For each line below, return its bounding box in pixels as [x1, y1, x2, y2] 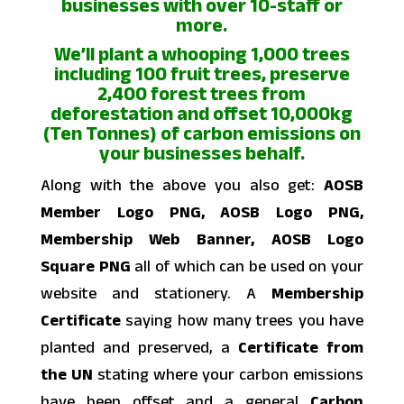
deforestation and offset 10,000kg [50, 102, 353, 124]
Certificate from [238, 338, 364, 357]
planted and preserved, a [40, 338, 239, 357]
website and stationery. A [40, 284, 272, 303]
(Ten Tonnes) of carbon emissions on [42, 122, 361, 144]
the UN [40, 365, 93, 384]
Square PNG [40, 257, 131, 276]
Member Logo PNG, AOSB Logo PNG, [40, 203, 364, 222]
